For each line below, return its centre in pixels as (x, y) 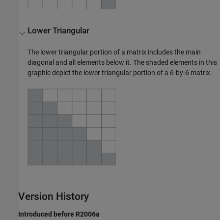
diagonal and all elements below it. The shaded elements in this (123, 62)
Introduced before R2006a (59, 214)
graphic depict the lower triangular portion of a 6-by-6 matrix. (120, 72)
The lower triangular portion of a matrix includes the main (114, 52)
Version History (54, 196)
